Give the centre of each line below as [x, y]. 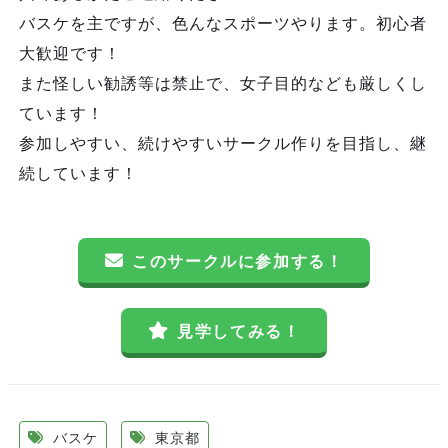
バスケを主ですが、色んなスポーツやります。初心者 [223, 23]
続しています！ [78, 173]
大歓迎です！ [70, 53]
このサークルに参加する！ [238, 261]
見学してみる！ [239, 331]
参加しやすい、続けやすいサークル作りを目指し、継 [223, 143]
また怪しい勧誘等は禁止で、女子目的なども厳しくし [223, 83]
